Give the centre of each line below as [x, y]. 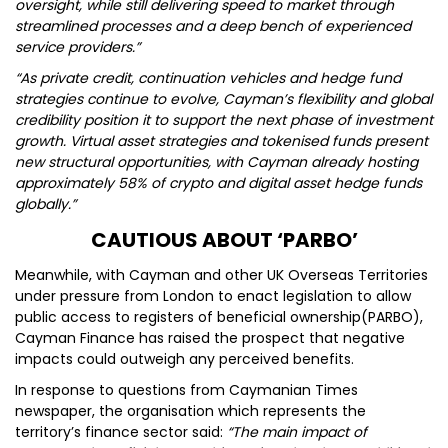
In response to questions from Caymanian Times [186, 390]
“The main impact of [297, 432]
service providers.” [77, 47]
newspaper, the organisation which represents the [190, 411]
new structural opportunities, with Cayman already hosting [216, 162]
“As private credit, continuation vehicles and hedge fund [208, 78]
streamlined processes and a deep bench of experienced [213, 26]
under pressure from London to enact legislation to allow [213, 296]
